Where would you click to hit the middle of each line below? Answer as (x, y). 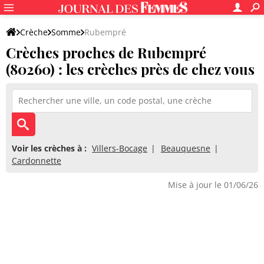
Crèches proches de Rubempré (106, 52)
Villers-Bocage (120, 148)
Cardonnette (37, 161)
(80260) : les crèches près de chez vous (130, 69)
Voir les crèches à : (49, 148)
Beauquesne (186, 148)
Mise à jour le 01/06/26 (213, 185)
